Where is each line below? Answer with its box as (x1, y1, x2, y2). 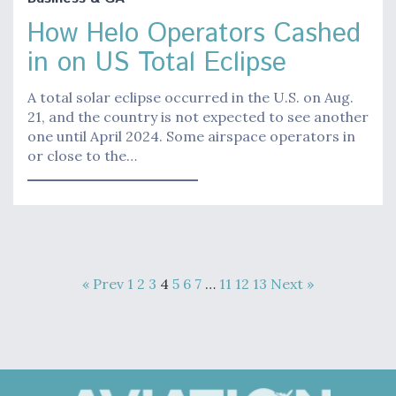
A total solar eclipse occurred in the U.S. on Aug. (27, 88, 354, 106)
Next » (270, 274, 314, 293)
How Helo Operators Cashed (27, 14, 361, 53)
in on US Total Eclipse (27, 43, 286, 82)
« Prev (82, 274, 124, 293)
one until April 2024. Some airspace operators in (27, 126, 355, 145)
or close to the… (27, 146, 137, 164)
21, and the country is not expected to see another (27, 107, 369, 126)
